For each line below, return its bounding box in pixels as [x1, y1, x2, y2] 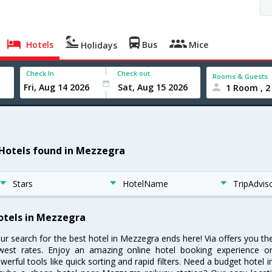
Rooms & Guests [212, 71, 268, 81]
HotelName [123, 178, 169, 189]
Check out [117, 69, 151, 78]
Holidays [78, 39, 118, 51]
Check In [26, 69, 55, 78]
